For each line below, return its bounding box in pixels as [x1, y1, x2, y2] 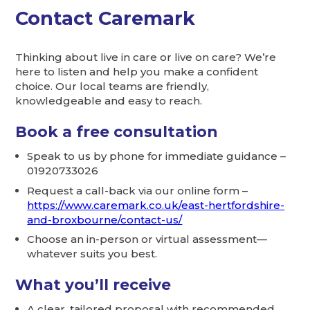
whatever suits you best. [27, 247, 158, 261]
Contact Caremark [15, 7, 196, 30]
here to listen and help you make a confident [15, 65, 259, 79]
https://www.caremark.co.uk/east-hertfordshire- [27, 198, 285, 212]
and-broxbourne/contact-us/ [27, 212, 183, 226]
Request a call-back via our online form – [27, 183, 248, 197]
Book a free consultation [15, 122, 219, 141]
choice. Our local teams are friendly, [15, 80, 210, 93]
